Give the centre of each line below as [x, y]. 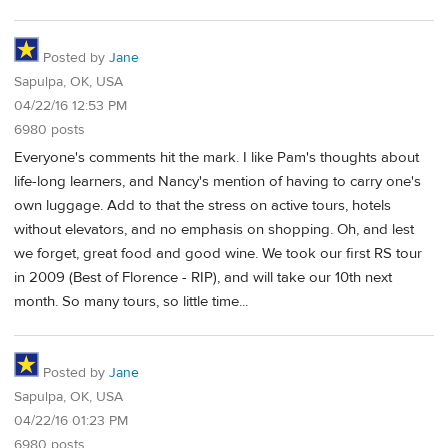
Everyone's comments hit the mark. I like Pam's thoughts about [216, 158]
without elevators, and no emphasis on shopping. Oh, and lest [214, 230]
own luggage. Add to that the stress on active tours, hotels [202, 206]
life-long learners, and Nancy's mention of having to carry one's [217, 182]
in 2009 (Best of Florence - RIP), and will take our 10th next [203, 278]
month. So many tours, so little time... [131, 302]
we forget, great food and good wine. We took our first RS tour [218, 254]
